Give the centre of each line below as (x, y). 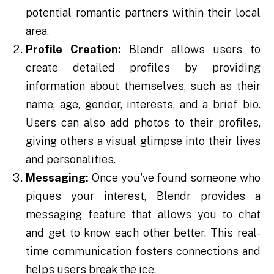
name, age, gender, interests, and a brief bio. (143, 105)
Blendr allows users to (191, 50)
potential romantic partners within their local (143, 13)
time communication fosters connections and (143, 251)
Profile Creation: (74, 50)
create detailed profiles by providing (143, 68)
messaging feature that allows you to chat (143, 215)
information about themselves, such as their (143, 86)
